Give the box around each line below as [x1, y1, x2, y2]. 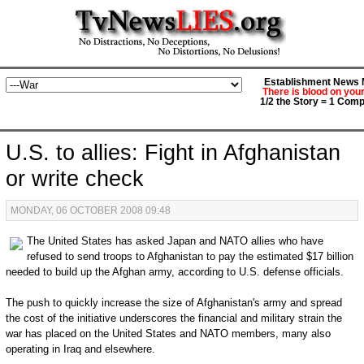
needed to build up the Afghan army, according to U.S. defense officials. [5, 266, 344, 278]
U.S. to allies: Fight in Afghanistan [5, 141, 340, 165]
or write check [5, 167, 144, 191]
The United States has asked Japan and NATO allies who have [26, 235, 323, 247]
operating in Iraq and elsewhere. [5, 343, 155, 355]
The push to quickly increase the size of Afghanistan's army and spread [5, 297, 342, 309]
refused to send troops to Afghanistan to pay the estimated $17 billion [26, 250, 353, 262]
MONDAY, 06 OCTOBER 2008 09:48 [10, 205, 171, 216]
